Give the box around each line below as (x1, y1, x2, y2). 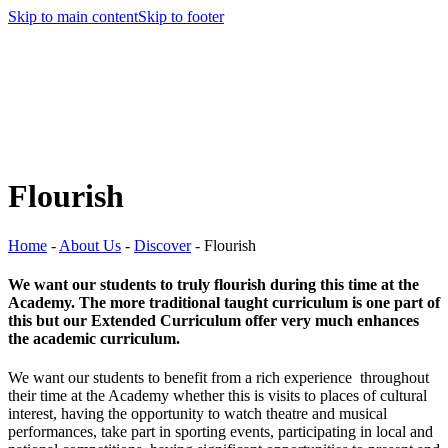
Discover (134, 236, 191, 254)
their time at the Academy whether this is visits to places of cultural (8, 387, 427, 405)
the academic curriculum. (8, 329, 180, 347)
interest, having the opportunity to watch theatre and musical (8, 405, 387, 423)
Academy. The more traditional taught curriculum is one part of (8, 293, 440, 311)
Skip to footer (138, 8, 224, 25)
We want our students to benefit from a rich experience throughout (8, 369, 429, 387)
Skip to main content (8, 8, 138, 25)
